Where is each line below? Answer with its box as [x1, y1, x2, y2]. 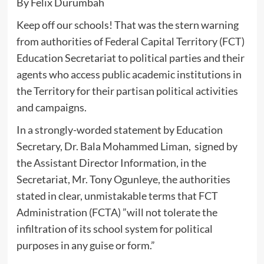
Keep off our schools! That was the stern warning [16, 18, 239, 31]
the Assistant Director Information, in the [16, 156, 206, 169]
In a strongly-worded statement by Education [16, 123, 223, 136]
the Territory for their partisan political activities [16, 84, 238, 97]
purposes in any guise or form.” [16, 239, 155, 252]
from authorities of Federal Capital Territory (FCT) [16, 35, 245, 48]
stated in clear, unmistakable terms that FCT [16, 189, 218, 202]
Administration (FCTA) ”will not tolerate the [16, 206, 217, 219]
